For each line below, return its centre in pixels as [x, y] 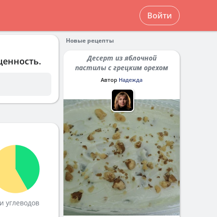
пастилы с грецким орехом [122, 68]
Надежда [131, 80]
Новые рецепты [90, 40]
